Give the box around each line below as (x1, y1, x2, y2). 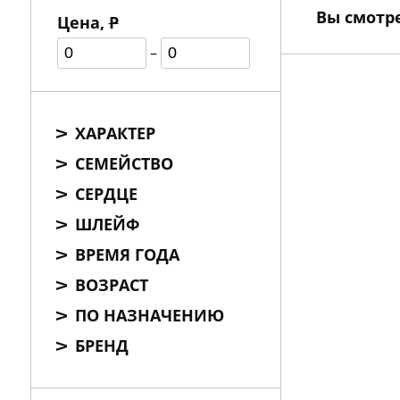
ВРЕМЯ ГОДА (74, 244, 179, 265)
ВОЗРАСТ (74, 274, 148, 296)
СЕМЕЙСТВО (74, 153, 173, 174)
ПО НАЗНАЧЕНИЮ (74, 304, 224, 326)
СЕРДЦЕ (74, 183, 137, 204)
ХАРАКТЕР (74, 122, 155, 144)
